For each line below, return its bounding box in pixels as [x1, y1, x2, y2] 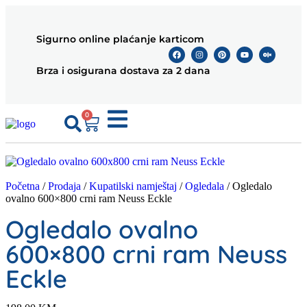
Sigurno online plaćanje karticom [36, 33, 204, 45]
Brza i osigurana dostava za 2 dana [36, 64, 210, 77]
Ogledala [185, 180, 224, 192]
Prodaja [48, 180, 81, 192]
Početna [5, 180, 40, 192]
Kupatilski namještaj [89, 180, 177, 192]
